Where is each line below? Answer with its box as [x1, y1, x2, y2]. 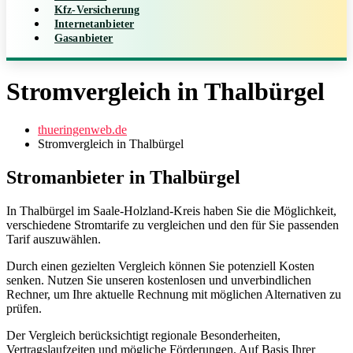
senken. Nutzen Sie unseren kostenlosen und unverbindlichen [6, 273, 311, 288]
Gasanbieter [54, 32, 113, 44]
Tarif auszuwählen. [6, 232, 101, 247]
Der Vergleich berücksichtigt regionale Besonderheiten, [6, 329, 281, 343]
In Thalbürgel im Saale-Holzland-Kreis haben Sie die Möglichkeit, [6, 204, 336, 218]
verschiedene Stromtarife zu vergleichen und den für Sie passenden [6, 218, 339, 232]
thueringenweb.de [38, 123, 127, 137]
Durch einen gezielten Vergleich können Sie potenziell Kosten [6, 259, 314, 273]
